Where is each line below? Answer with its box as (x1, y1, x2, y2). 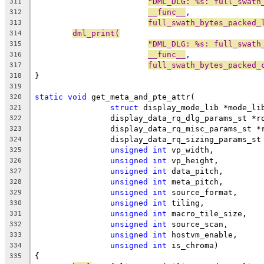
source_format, (167, 187, 237, 197)
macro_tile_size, (167, 209, 247, 218)
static (35, 92, 63, 101)
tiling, (167, 198, 204, 207)
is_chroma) (167, 240, 219, 250)
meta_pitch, (167, 177, 223, 186)
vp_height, (167, 156, 219, 165)
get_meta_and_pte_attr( (87, 92, 195, 101)
